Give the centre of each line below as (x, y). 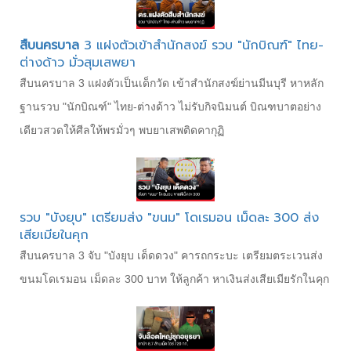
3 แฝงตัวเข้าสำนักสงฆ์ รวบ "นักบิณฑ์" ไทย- (201, 46)
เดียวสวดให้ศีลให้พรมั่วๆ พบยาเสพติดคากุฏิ (122, 130)
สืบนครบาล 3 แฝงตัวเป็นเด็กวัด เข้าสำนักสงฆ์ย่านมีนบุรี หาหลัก (172, 83)
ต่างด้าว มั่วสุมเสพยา (78, 63)
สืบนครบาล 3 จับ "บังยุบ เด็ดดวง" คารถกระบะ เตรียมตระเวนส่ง (171, 256)
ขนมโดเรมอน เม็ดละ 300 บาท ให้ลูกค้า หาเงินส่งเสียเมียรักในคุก (174, 279)
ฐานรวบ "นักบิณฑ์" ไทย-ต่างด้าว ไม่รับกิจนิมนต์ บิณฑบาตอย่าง (170, 107)
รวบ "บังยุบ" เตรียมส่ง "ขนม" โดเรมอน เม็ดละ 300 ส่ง (169, 218)
